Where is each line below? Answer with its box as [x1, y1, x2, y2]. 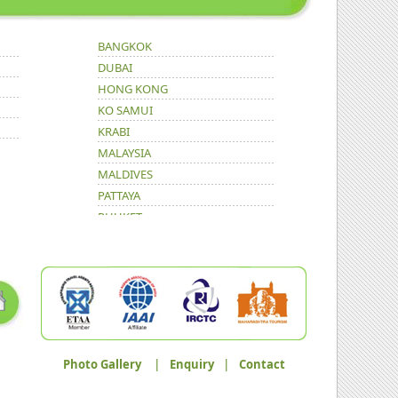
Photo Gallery [62, 356, 141, 372]
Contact [238, 356, 285, 372]
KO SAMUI [97, 102, 153, 118]
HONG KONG [97, 81, 168, 97]
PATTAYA [97, 187, 140, 203]
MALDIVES [97, 166, 153, 182]
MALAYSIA [97, 145, 151, 161]
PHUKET [97, 209, 142, 225]
